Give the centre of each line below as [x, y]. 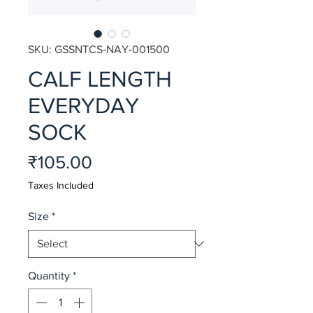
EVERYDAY [83, 105]
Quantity [49, 275]
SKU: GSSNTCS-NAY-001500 [99, 49]
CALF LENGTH [100, 78]
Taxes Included [61, 185]
